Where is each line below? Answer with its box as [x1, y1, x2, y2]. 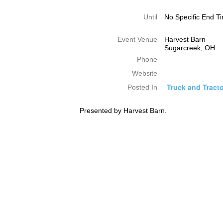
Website [132, 69, 158, 78]
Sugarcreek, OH [164, 43, 215, 52]
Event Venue [117, 35, 158, 43]
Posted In [127, 83, 158, 91]
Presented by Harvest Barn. [79, 106, 167, 114]
